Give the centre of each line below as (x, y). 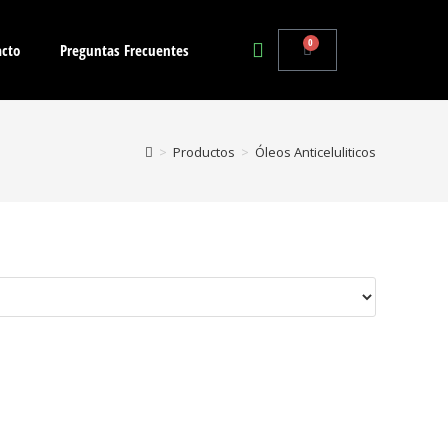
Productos (204, 151)
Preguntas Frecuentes (125, 50)
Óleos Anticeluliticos (315, 151)
